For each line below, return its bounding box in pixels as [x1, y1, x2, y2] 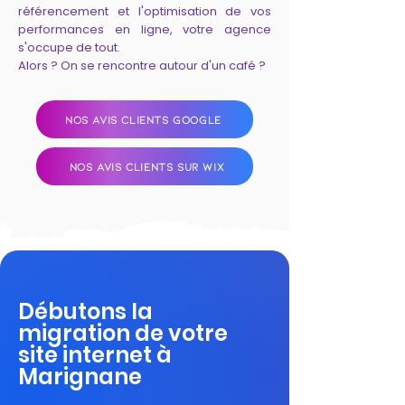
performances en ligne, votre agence [18, 21, 271, 38]
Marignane [18, 362, 142, 391]
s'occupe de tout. [18, 39, 120, 56]
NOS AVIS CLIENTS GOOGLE [65, 113, 221, 126]
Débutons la [18, 297, 153, 326]
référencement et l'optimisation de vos [18, 3, 271, 20]
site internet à [18, 340, 172, 370]
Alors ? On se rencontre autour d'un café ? [18, 57, 266, 74]
